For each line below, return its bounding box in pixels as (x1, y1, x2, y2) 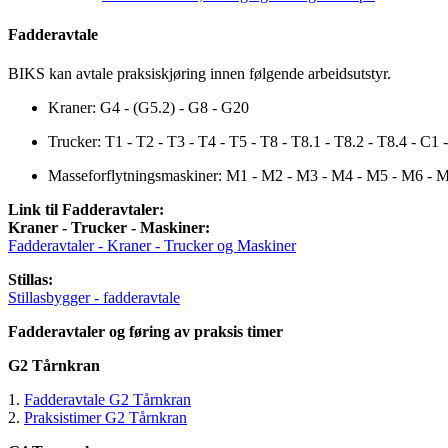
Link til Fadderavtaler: (8, 200, 164, 218)
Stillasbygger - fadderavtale (8, 288, 180, 306)
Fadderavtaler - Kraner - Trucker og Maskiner (8, 236, 296, 254)
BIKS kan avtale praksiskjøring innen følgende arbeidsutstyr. (8, 64, 391, 82)
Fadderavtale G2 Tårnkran (24, 390, 191, 408)
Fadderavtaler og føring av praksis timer (8, 322, 283, 340)
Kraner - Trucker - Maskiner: (8, 218, 210, 236)
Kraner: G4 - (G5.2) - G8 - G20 (48, 98, 249, 116)
